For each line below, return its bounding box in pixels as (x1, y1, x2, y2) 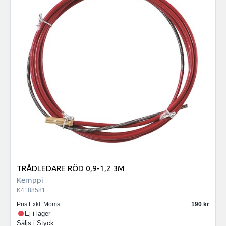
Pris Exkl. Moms (17, 201, 60, 208)
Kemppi (17, 175, 43, 185)
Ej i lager (25, 210, 51, 218)
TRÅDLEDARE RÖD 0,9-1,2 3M (17, 163, 125, 173)
